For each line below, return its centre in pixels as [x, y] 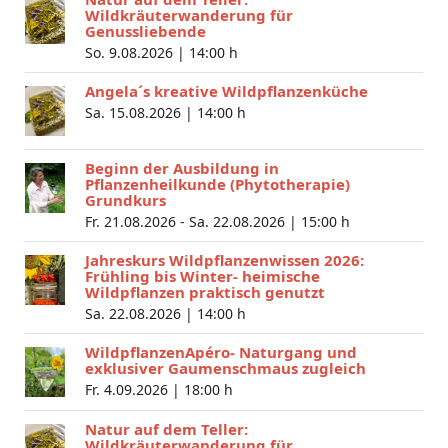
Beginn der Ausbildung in [182, 167]
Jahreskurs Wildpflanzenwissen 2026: [224, 259]
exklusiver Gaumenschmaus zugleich [225, 367]
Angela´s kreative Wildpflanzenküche [226, 90]
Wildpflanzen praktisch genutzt [205, 291]
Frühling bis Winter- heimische [202, 275]
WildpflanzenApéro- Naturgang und [221, 351]
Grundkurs [125, 199]
